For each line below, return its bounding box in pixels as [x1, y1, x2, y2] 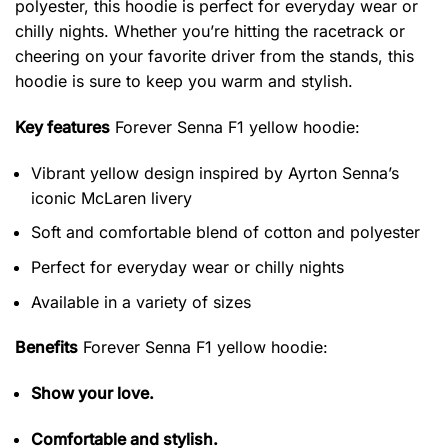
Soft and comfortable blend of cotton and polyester [31, 222, 420, 243]
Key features [15, 116, 110, 137]
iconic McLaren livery [31, 187, 192, 208]
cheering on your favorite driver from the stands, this [15, 46, 414, 67]
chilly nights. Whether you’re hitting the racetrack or [15, 21, 405, 42]
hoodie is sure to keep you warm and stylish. [15, 71, 353, 92]
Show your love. [31, 383, 154, 404]
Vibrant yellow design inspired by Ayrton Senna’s [31, 162, 399, 183]
